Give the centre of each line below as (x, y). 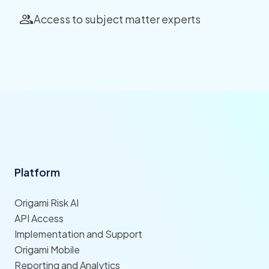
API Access (39, 218)
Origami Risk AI (47, 202)
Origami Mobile (47, 249)
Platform (37, 172)
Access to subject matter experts (117, 19)
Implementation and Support (78, 234)
